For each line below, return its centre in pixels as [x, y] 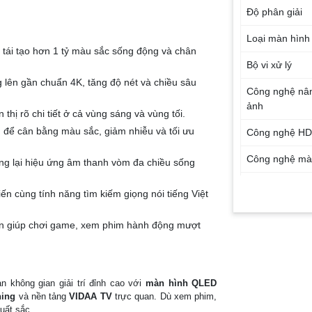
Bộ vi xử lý [270, 65]
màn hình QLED [181, 283]
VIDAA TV [91, 296]
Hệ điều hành [276, 212]
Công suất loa [278, 279]
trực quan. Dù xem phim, [164, 296]
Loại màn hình [279, 38]
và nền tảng [42, 296]
